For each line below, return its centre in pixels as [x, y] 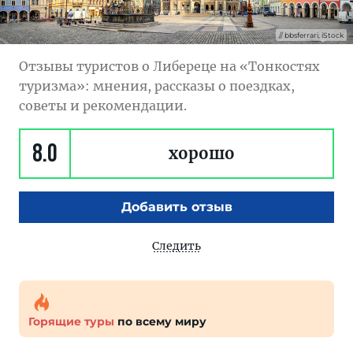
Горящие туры [71, 321]
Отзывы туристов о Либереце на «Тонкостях [169, 66]
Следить [176, 246]
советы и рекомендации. [103, 106]
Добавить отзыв [176, 207]
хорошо [202, 153]
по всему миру [160, 321]
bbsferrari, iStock [314, 35]
